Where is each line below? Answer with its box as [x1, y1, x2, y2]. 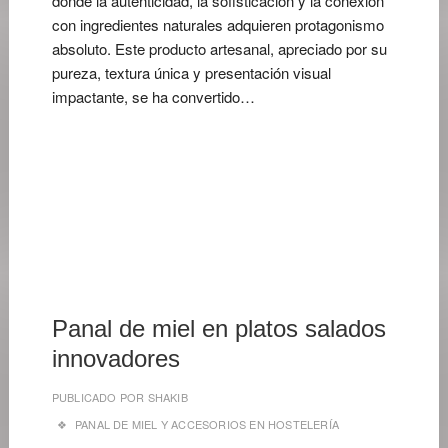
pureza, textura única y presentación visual [51, 62, 331, 83]
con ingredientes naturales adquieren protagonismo [51, 14, 384, 35]
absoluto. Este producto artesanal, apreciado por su [51, 38, 387, 59]
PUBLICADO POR [51, 389, 145, 405]
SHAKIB [144, 389, 188, 405]
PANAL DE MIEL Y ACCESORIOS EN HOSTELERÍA [75, 416, 340, 432]
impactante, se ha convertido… [51, 86, 255, 107]
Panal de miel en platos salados [51, 315, 386, 342]
